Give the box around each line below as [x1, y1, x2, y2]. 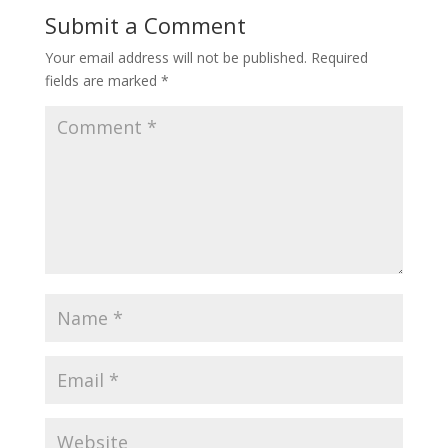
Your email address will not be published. [44, 47, 307, 67]
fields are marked [44, 70, 161, 90]
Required [310, 47, 368, 67]
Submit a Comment [44, 9, 246, 40]
